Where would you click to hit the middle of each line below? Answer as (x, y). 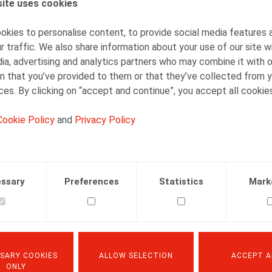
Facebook (67, 134)
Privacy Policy (105, 120)
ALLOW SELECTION (136, 255)
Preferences (91, 181)
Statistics (181, 181)
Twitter (86, 134)
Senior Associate (150, 22)
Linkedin (115, 134)
